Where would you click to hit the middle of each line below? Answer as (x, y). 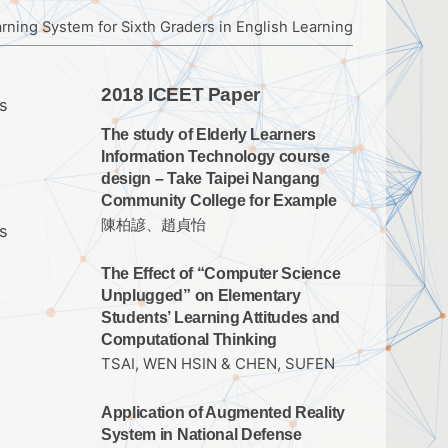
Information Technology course (215, 156)
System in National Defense (201, 435)
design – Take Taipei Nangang (211, 178)
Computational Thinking (189, 340)
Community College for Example (219, 200)
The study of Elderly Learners (208, 134)
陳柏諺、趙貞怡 (153, 225)
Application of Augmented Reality (223, 413)
